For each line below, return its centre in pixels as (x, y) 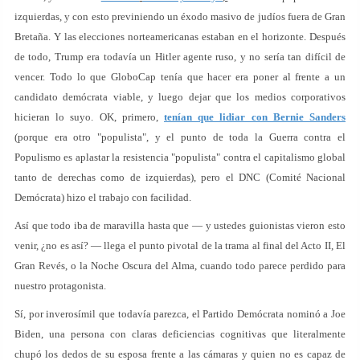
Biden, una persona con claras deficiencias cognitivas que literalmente (180, 334)
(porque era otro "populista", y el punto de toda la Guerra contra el (180, 137)
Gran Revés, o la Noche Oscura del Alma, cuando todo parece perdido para (180, 266)
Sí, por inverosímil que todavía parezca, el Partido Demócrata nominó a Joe (180, 314)
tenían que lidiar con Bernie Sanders (255, 117)
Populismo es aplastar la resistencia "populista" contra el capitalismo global (180, 157)
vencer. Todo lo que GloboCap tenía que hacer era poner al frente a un (180, 77)
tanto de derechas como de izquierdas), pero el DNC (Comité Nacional (180, 177)
